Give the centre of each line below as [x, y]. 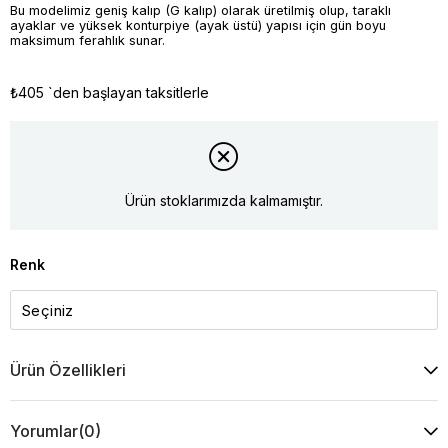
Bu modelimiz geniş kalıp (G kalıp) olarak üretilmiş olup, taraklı [200, 10]
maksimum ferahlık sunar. [87, 40]
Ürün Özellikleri [68, 370]
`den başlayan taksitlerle [128, 92]
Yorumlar [44, 431]
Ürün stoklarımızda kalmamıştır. [224, 200]
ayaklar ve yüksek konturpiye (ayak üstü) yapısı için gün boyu [198, 25]
